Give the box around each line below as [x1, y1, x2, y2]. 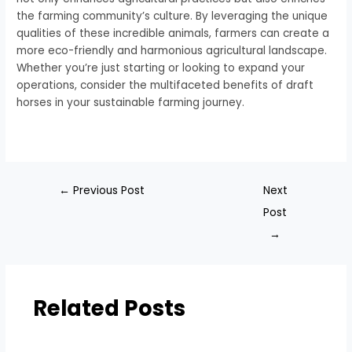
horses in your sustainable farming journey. [16, 94, 245, 110]
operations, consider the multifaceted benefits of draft [16, 77, 314, 93]
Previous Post [70, 182, 145, 198]
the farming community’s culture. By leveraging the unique [16, 8, 328, 24]
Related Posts [32, 293, 185, 324]
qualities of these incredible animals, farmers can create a [16, 25, 330, 41]
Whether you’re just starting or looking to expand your [16, 60, 306, 75]
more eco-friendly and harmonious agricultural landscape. [16, 42, 328, 58]
